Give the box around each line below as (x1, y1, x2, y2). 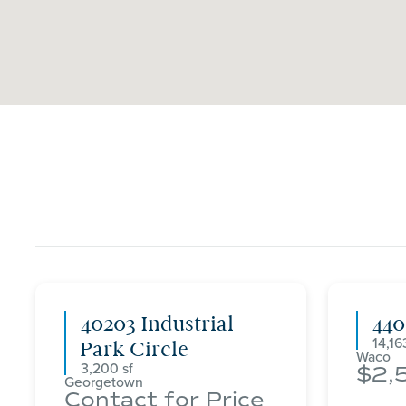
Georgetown (64, 372, 144, 393)
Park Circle (80, 336, 188, 362)
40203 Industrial (80, 311, 234, 337)
